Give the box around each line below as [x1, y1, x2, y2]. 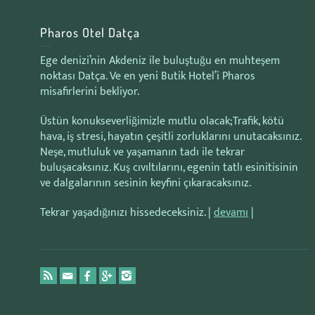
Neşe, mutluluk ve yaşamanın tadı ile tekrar [40, 143, 245, 162]
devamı [214, 203, 248, 222]
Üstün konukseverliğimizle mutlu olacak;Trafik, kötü [40, 112, 284, 131]
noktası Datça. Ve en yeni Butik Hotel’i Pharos [40, 67, 255, 86]
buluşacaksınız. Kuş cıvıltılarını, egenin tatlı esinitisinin [40, 158, 298, 177]
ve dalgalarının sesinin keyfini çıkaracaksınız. [40, 174, 251, 193]
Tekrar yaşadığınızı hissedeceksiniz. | [40, 203, 214, 222]
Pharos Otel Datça [40, 25, 140, 40]
